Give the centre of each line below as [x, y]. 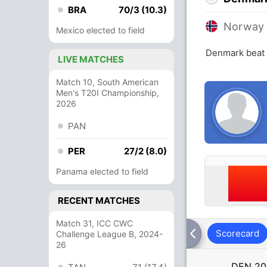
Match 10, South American [107, 82]
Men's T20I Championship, [108, 93]
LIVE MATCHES [91, 59]
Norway [244, 27]
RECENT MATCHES [99, 201]
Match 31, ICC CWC [94, 223]
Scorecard [237, 233]
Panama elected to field [102, 171]
